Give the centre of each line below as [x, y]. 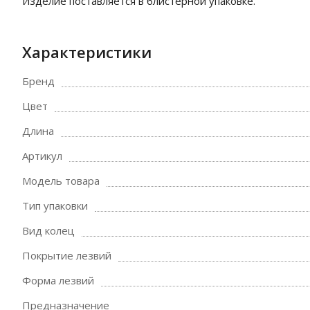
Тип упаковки [55, 206]
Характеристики [87, 52]
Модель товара [61, 181]
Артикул [42, 156]
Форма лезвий [58, 280]
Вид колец [48, 230]
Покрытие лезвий [67, 255]
